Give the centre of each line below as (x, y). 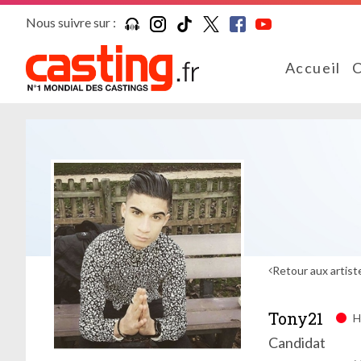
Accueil (313, 68)
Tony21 (296, 319)
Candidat (297, 343)
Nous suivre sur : (71, 22)
